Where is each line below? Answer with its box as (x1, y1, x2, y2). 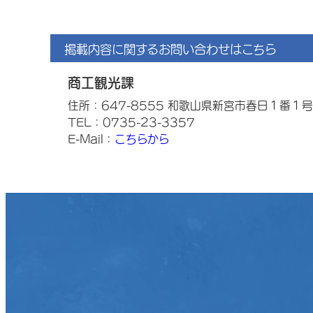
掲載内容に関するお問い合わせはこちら (64, 43, 277, 55)
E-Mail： (68, 133, 115, 145)
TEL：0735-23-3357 (68, 117, 195, 128)
